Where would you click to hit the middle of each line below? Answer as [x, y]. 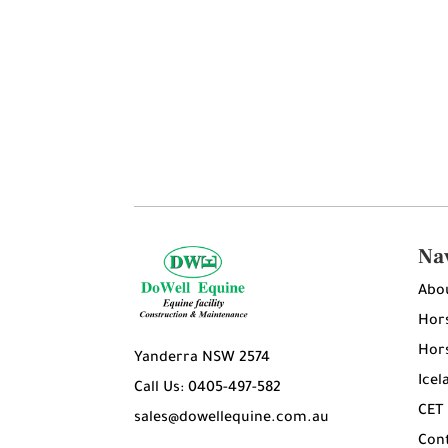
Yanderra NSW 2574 [202, 359]
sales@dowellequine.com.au [232, 419]
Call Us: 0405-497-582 [208, 389]
